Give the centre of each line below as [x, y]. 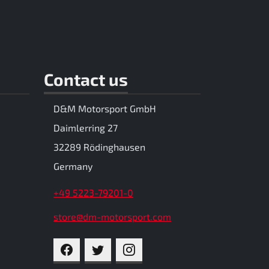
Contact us [86, 80]
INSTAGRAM [160, 249]
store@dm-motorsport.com [112, 217]
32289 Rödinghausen [99, 147]
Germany [73, 166]
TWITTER [123, 249]
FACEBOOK [95, 249]
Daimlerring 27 [86, 128]
